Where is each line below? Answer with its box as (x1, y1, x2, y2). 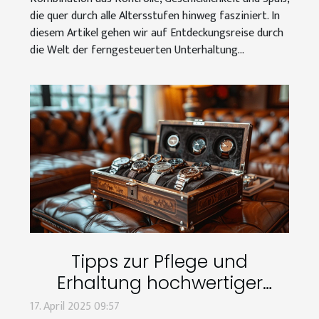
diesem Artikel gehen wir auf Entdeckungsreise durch (30, 23, 283, 43)
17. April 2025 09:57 (30, 296, 120, 316)
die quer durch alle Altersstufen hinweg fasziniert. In (30, 6, 280, 26)
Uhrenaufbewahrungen (56, 291, 263, 317)
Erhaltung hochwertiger (56, 270, 263, 296)
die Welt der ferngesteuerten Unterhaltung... (30, 41, 244, 61)
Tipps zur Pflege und (71, 249, 248, 274)
